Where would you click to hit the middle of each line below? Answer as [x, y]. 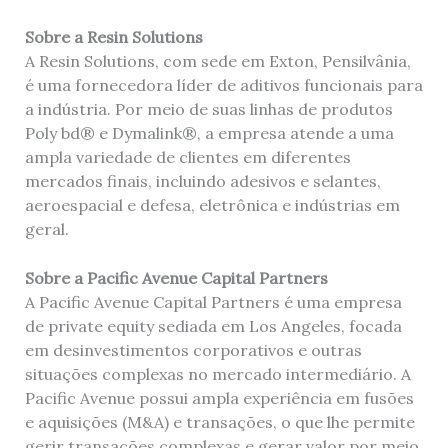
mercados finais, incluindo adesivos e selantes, [202, 180]
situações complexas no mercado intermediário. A [217, 374]
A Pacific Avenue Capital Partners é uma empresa [213, 302]
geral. [46, 228]
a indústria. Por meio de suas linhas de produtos [208, 108]
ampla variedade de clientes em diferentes [187, 156]
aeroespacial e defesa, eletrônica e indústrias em [212, 204]
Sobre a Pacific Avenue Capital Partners [176, 278]
